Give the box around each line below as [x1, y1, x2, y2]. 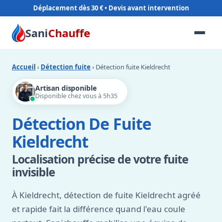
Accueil [12, 62, 36, 71]
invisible [12, 164, 55, 180]
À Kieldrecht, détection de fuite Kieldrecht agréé [12, 189, 201, 201]
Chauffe [48, 25, 90, 40]
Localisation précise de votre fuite [12, 151, 189, 167]
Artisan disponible [35, 83, 97, 93]
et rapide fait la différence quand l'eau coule [12, 203, 185, 215]
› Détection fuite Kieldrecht [91, 62, 170, 71]
